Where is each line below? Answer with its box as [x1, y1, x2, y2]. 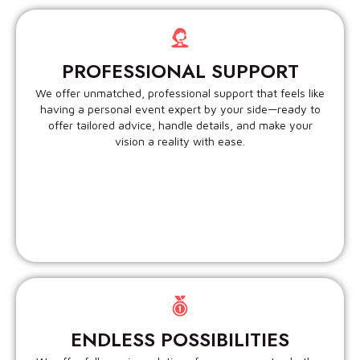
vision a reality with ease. [115, 134, 245, 149]
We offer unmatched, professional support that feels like [35, 86, 325, 100]
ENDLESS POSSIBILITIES [71, 325, 289, 354]
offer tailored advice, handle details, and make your [47, 118, 313, 133]
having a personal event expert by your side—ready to [39, 102, 321, 117]
